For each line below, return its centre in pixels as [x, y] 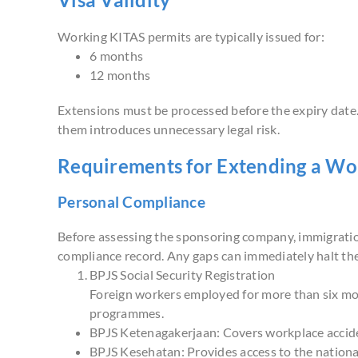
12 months [120, 75]
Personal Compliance [131, 202]
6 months [116, 56]
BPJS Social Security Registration [183, 274]
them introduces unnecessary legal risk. [169, 129]
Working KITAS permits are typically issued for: [191, 37]
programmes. [127, 312]
